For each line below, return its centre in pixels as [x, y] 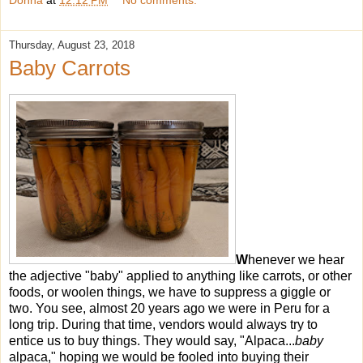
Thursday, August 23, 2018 [72, 45]
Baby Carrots [70, 68]
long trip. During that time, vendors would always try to [163, 324]
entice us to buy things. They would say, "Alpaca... [152, 340]
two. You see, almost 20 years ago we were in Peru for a [169, 308]
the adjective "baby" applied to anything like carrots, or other [180, 275]
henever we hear [296, 259]
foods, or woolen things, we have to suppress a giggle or [170, 292]
